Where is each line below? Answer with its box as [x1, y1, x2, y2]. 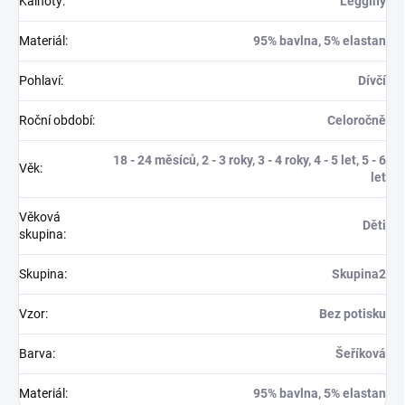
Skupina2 [332, 267, 386, 281]
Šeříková [335, 346, 386, 361]
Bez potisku [319, 306, 386, 321]
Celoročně [327, 113, 386, 127]
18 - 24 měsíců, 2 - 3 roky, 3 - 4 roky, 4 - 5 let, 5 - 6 [113, 153, 386, 167]
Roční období [19, 113, 92, 127]
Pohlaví [19, 73, 61, 88]
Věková [19, 210, 61, 224]
